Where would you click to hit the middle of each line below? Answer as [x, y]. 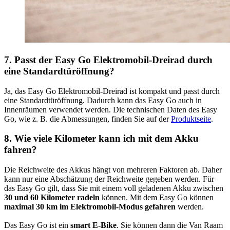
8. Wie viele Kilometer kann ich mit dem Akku [101, 139]
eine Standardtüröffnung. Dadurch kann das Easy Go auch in [103, 100]
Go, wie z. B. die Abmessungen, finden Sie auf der [88, 119]
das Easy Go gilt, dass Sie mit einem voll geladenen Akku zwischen [114, 188]
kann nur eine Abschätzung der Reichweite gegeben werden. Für [109, 179]
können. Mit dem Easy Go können [158, 198]
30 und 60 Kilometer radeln [53, 198]
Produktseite [191, 119]
